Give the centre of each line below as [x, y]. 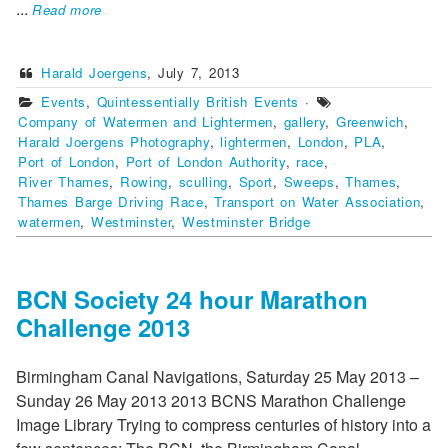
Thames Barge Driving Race [111, 202]
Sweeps [309, 182]
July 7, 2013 [199, 73]
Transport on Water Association [317, 202]
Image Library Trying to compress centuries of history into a [223, 425]
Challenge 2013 [103, 327]
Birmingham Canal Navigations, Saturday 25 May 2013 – [217, 377]
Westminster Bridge [246, 222]
